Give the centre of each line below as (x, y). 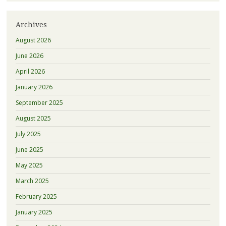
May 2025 (29, 165)
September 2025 (39, 102)
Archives (31, 24)
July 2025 (28, 134)
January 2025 (34, 212)
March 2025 (32, 181)
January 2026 (34, 87)
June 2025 (29, 149)
